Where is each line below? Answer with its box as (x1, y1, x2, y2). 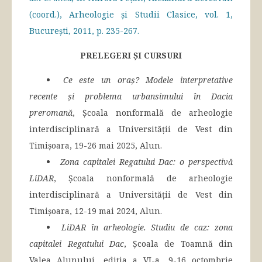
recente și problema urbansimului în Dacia (29, 91, 233, 102)
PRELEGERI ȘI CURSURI (80, 50, 182, 61)
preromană (29, 107, 73, 119)
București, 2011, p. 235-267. (29, 25, 139, 37)
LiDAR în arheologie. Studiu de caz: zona (61, 222, 233, 233)
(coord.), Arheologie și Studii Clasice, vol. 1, (29, 9, 233, 20)
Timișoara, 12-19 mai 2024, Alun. (29, 205, 162, 217)
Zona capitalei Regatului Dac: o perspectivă (60, 156, 233, 168)
